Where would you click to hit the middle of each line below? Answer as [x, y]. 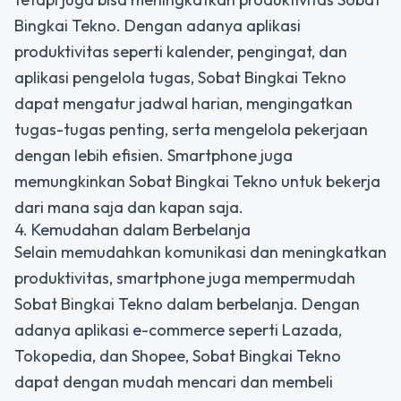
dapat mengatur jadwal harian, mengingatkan [183, 103]
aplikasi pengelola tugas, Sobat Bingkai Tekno [180, 77]
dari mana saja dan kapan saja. [129, 207]
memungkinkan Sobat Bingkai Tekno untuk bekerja [197, 181]
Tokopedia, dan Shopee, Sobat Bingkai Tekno [178, 356]
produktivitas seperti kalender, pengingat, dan [181, 51]
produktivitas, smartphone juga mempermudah [185, 278]
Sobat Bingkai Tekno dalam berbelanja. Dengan [187, 304]
